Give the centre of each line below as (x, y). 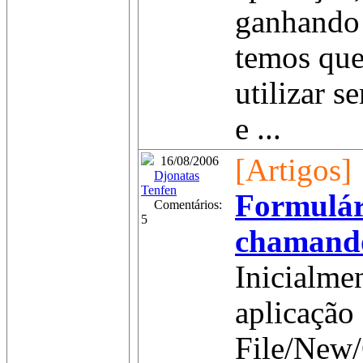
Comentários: (181, 205)
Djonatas (177, 175)
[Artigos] (293, 170)
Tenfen (159, 190)
